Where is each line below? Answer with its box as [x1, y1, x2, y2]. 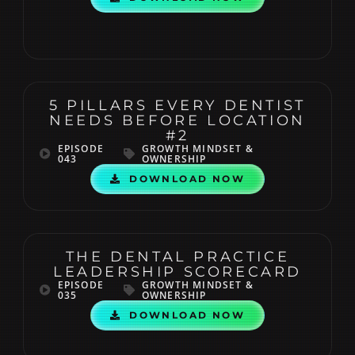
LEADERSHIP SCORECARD [52, 263, 302, 281]
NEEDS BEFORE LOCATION [49, 112, 306, 129]
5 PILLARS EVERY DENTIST [49, 97, 306, 114]
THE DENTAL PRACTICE [65, 248, 290, 265]
